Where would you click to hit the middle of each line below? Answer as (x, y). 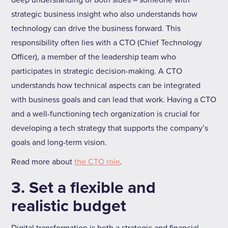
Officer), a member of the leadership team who (94, 57)
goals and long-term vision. (59, 142)
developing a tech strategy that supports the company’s (110, 128)
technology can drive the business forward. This (96, 28)
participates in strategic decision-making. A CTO (97, 71)
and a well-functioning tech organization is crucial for (106, 114)
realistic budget (69, 206)
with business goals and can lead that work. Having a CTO (114, 100)
